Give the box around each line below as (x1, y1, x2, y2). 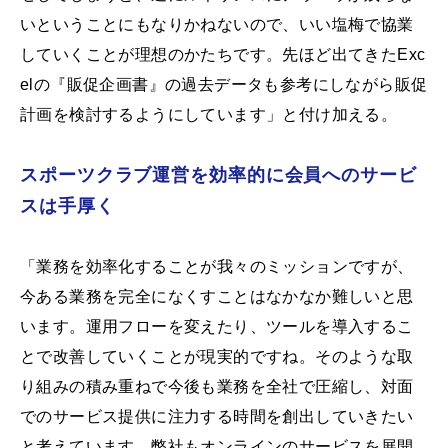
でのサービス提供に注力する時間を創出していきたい (20, 408, 414, 426)
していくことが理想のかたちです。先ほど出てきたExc (20, 46, 426, 64)
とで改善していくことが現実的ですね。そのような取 (20, 348, 414, 366)
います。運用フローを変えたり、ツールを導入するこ (20, 318, 414, 336)
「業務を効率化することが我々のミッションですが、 (20, 258, 414, 276)
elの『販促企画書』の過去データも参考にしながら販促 (20, 76, 428, 94)
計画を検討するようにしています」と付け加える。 (20, 106, 398, 124)
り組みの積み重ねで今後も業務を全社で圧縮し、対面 (20, 378, 414, 396)
